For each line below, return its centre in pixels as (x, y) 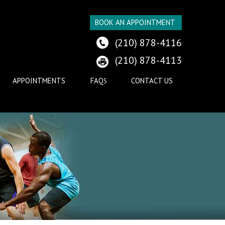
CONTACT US (152, 81)
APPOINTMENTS (39, 81)
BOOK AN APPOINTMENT (135, 22)
